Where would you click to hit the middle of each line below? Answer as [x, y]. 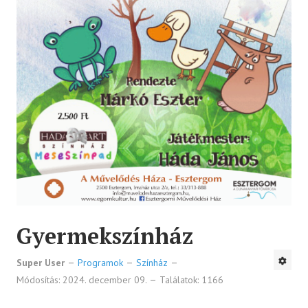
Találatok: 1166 [191, 279]
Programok [100, 262]
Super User [41, 262]
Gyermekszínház [105, 235]
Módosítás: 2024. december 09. [83, 279]
